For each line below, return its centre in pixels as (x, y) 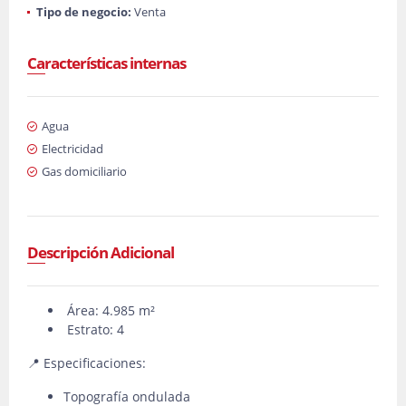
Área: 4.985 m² (109, 310)
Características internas (106, 63)
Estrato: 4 (94, 329)
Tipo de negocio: (84, 12)
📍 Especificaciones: (87, 363)
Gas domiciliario (84, 171)
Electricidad (72, 149)
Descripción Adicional (101, 252)
